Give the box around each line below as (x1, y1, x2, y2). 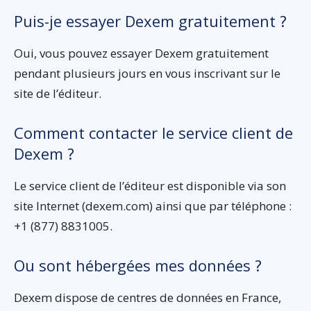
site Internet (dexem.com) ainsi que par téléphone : (14, 198, 292, 214)
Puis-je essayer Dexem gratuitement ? (14, 10, 287, 31)
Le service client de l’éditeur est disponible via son (14, 178, 286, 194)
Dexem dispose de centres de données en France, (14, 289, 281, 305)
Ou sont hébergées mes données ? (14, 255, 262, 276)
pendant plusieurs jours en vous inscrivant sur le (14, 65, 280, 81)
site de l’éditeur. (14, 85, 101, 101)
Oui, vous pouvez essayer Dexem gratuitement (14, 45, 269, 61)
